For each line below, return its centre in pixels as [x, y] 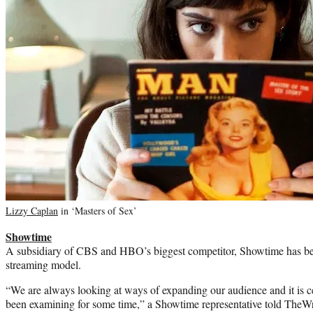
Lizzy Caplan [32, 210]
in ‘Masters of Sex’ [97, 210]
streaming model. [43, 264]
